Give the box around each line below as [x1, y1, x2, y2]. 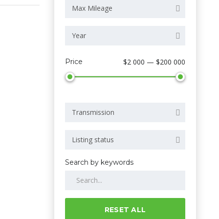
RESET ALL [104, 205, 146, 214]
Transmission [72, 107, 114, 117]
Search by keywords [65, 157, 133, 167]
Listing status [72, 134, 114, 144]
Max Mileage [72, 3, 112, 13]
